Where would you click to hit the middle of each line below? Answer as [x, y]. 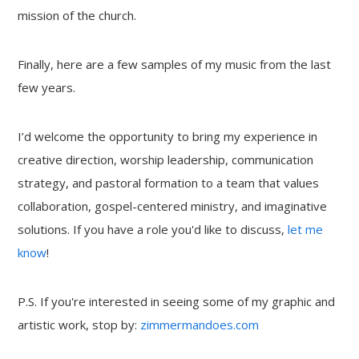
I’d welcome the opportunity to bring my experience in [168, 136]
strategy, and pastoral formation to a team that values [169, 183]
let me [306, 229]
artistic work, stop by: [79, 325]
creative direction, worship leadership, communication [166, 159]
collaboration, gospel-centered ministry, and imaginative [173, 206]
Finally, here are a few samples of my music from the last [175, 64]
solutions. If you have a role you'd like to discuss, [153, 229]
